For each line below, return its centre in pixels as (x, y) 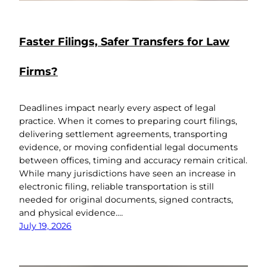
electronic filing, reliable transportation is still (117, 187)
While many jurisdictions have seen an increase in (128, 174)
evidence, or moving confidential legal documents (128, 148)
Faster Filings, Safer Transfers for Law (124, 41)
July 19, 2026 (45, 226)
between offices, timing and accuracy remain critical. (133, 161)
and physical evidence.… (71, 213)
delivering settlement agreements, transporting (123, 134)
